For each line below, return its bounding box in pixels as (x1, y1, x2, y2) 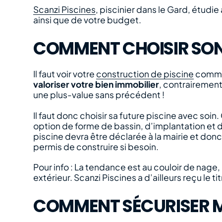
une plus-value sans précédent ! (33, 89, 165, 101)
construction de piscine (96, 68, 194, 80)
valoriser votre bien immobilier (33, 79, 160, 90)
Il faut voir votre (33, 68, 97, 80)
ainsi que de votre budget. (33, 14, 142, 26)
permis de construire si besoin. (33, 141, 159, 152)
